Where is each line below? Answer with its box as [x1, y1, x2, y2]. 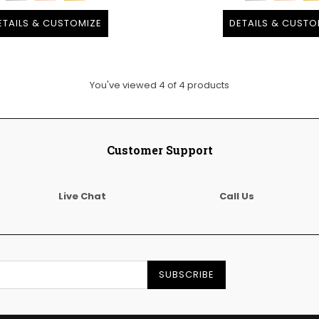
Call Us [219, 189, 254, 203]
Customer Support [106, 142, 213, 157]
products [185, 78, 229, 92]
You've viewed [90, 78, 159, 92]
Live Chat [58, 189, 107, 203]
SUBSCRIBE [158, 268, 214, 281]
